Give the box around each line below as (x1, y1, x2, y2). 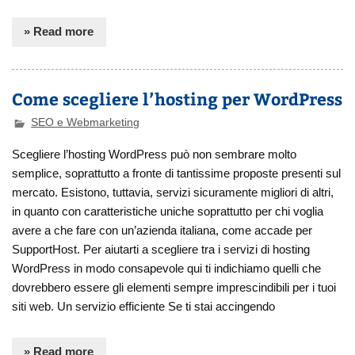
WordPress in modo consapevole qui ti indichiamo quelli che (12, 261, 322, 276)
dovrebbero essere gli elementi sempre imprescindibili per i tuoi (12, 281, 337, 295)
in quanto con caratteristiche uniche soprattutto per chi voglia (12, 204, 324, 219)
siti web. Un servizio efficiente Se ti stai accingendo (12, 300, 276, 314)
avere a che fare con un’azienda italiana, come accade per (12, 223, 313, 238)
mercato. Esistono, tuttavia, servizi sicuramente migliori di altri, (12, 185, 334, 200)
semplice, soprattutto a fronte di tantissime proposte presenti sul (12, 166, 342, 181)
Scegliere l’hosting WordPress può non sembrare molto (12, 147, 297, 162)
